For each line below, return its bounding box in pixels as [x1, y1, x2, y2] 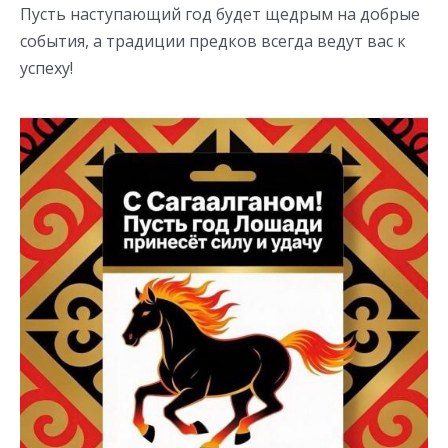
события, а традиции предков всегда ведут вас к [20, 30, 406, 53]
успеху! [20, 57, 73, 80]
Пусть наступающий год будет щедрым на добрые [20, 3, 420, 26]
